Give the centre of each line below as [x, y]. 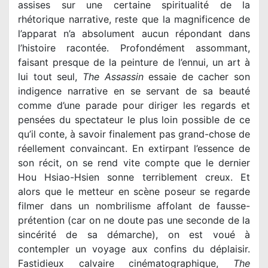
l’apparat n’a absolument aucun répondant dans [134, 34]
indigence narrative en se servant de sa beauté [134, 91]
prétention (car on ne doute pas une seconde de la [134, 220]
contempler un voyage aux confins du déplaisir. [134, 249]
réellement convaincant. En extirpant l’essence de [134, 149]
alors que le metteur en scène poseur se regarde [134, 192]
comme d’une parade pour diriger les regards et [134, 106]
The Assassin [113, 77]
